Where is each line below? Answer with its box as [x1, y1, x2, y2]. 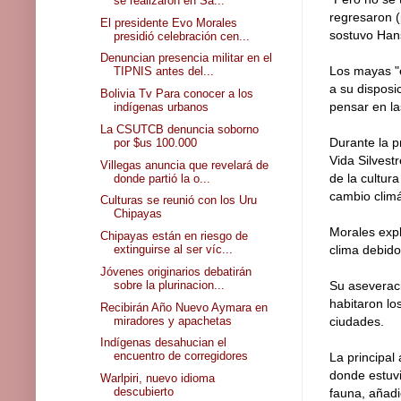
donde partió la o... [114, 171, 211, 185]
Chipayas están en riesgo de [100, 229, 249, 243]
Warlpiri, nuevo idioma [100, 371, 216, 386]
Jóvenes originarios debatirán [100, 264, 252, 278]
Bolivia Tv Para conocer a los [100, 87, 254, 101]
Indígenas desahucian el [100, 336, 227, 350]
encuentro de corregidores [114, 349, 249, 363]
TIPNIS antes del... [114, 64, 215, 79]
